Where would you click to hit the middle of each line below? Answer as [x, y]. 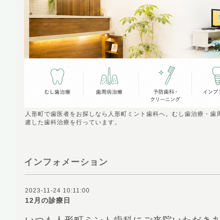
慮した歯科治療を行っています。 [73, 122]
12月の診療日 [48, 200]
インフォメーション [66, 162]
